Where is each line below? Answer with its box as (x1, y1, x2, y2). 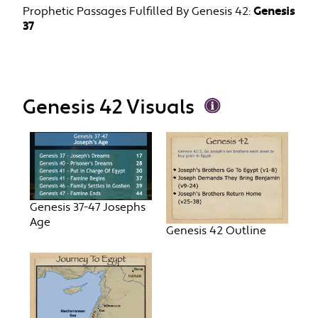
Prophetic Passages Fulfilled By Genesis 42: (23, 4, 251, 19)
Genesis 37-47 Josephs (30, 200, 146, 216)
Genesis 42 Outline (166, 224, 266, 239)
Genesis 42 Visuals (23, 94, 195, 121)
